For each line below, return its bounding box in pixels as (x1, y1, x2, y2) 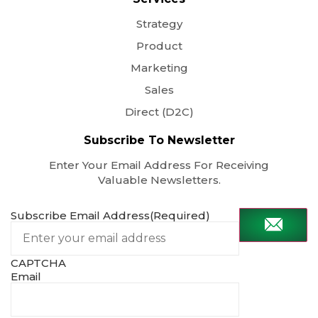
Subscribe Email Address (11, 209, 150, 223)
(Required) (150, 209, 210, 223)
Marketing (130, 60, 188, 75)
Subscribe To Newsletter (83, 133, 235, 147)
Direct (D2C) (124, 104, 194, 119)
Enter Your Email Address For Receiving (49, 158, 269, 172)
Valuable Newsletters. (97, 172, 221, 187)
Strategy (136, 16, 182, 31)
